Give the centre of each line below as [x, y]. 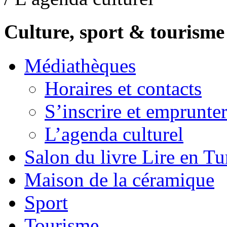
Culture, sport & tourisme [114, 32]
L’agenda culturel [114, 134]
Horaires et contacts [123, 88]
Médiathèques [80, 65]
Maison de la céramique [119, 179]
